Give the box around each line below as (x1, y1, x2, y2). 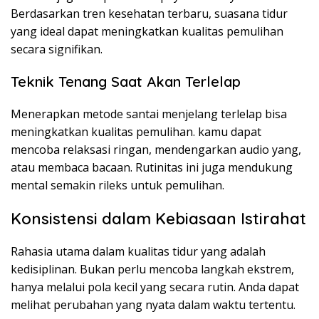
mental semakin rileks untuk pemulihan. (11, 177, 224, 194)
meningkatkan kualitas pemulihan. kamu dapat (11, 124, 261, 140)
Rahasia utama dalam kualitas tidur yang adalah (11, 244, 266, 260)
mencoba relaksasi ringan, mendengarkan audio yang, (11, 142, 301, 158)
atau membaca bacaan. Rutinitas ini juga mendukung (11, 159, 293, 176)
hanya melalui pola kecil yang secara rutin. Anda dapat (11, 279, 299, 296)
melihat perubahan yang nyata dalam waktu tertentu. (11, 297, 296, 313)
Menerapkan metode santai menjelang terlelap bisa (11, 106, 287, 122)
